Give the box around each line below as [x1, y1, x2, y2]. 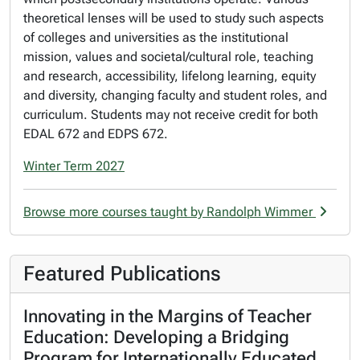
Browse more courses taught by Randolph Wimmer [23, 204, 316, 219]
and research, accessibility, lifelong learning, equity [23, 68, 316, 84]
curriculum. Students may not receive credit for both [23, 107, 318, 122]
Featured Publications [23, 262, 221, 285]
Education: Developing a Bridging [23, 327, 289, 347]
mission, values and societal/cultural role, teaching [23, 49, 313, 64]
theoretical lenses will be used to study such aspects [23, 10, 324, 26]
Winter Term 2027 [23, 158, 125, 174]
